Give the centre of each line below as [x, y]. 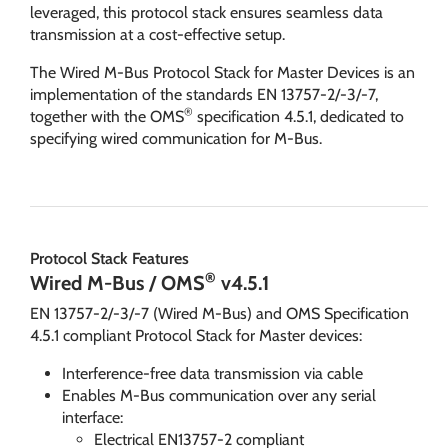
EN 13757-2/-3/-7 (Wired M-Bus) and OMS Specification [219, 313]
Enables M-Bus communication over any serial [219, 395]
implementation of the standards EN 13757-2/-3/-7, [204, 94]
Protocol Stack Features [109, 258]
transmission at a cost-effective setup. [157, 34]
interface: [92, 417]
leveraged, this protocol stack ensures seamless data [206, 12]
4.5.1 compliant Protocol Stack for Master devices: [196, 335]
